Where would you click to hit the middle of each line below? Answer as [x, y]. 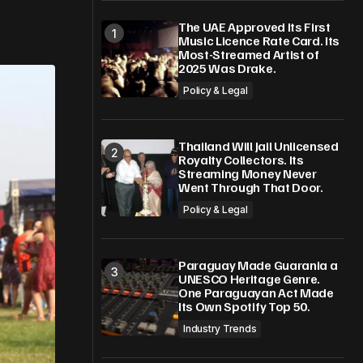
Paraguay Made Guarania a [258, 265]
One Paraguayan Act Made [256, 293]
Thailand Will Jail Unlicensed [258, 146]
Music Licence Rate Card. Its [259, 41]
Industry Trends [220, 329]
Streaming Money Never [248, 173]
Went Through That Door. [251, 187]
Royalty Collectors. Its [241, 160]
